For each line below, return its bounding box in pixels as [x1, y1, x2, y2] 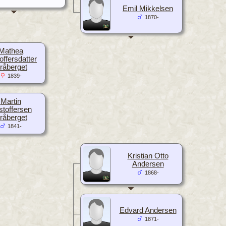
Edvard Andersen [119, 206, 177, 214]
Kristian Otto [127, 151, 168, 160]
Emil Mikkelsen [123, 4, 173, 13]
